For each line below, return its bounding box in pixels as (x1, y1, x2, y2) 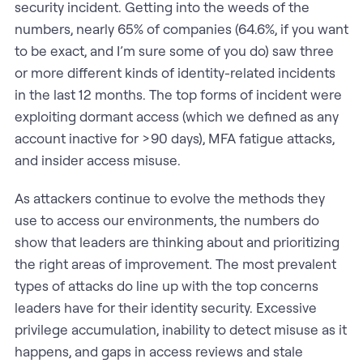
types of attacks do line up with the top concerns (14, 276, 318, 294)
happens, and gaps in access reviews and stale (14, 342, 303, 360)
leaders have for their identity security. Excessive (14, 298, 317, 316)
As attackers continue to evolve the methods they (14, 189, 325, 207)
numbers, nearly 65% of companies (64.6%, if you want (14, 19, 348, 37)
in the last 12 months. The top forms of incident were (14, 85, 342, 103)
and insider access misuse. (14, 151, 181, 169)
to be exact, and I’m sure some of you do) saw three (14, 41, 334, 59)
